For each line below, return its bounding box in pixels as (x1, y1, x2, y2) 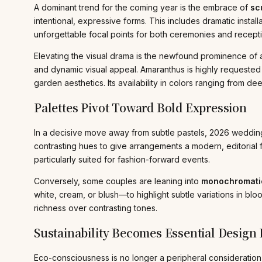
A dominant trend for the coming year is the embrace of (34, 2, 250, 12)
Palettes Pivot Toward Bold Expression (34, 99, 247, 115)
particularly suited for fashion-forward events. (34, 154, 210, 165)
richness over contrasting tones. (34, 203, 157, 213)
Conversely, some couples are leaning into (34, 176, 201, 187)
